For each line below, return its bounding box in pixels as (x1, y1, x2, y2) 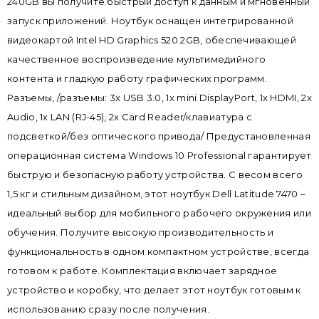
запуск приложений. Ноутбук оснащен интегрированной (7, 15, 293, 27)
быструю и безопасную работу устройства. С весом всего (7, 169, 303, 181)
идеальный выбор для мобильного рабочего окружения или (7, 207, 311, 219)
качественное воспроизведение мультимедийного (7, 53, 266, 66)
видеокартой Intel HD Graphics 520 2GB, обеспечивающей (7, 34, 296, 46)
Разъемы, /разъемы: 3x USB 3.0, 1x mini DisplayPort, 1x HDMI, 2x (7, 92, 312, 104)
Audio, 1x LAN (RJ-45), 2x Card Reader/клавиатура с (7, 111, 253, 123)
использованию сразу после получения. (7, 303, 209, 315)
